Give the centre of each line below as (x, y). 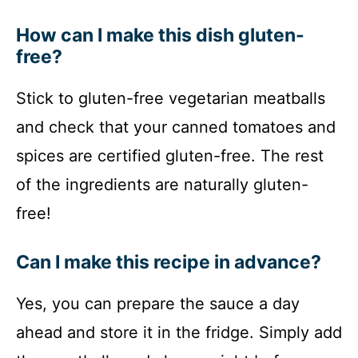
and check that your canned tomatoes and (176, 127)
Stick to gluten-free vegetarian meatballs (171, 98)
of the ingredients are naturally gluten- (162, 185)
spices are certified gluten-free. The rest (170, 156)
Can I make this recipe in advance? (169, 262)
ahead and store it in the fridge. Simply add (179, 332)
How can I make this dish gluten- (160, 35)
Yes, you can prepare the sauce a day (158, 304)
